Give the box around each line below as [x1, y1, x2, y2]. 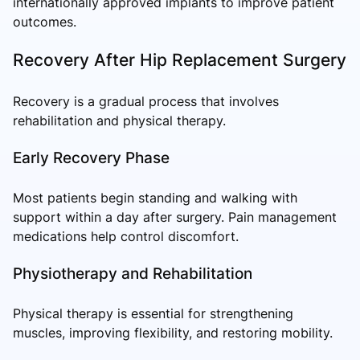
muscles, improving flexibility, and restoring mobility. [13, 324, 333, 341]
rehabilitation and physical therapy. [13, 112, 226, 129]
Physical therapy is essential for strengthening [13, 305, 293, 321]
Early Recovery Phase [13, 147, 170, 167]
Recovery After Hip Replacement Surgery [13, 49, 346, 70]
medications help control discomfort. [13, 227, 239, 244]
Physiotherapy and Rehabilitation [13, 263, 252, 283]
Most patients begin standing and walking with [13, 189, 297, 206]
